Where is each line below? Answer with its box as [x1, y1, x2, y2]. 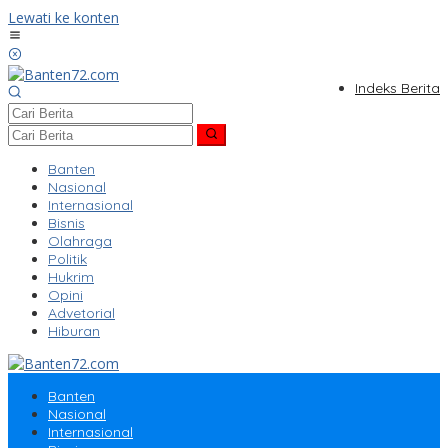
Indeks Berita [355, 79, 440, 97]
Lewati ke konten [8, 8, 119, 27]
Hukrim [48, 268, 94, 287]
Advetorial [48, 304, 115, 323]
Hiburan [48, 322, 100, 341]
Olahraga [48, 232, 112, 251]
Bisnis [48, 214, 85, 233]
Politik [48, 250, 87, 269]
